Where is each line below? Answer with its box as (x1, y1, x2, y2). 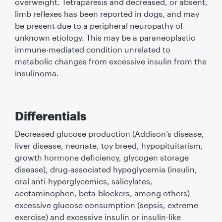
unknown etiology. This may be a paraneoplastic (14, 32, 195, 42)
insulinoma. (14, 68, 59, 78)
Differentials (14, 108, 86, 123)
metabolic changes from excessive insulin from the (14, 56, 207, 66)
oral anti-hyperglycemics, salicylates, (14, 176, 153, 186)
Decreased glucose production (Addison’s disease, (14, 128, 204, 138)
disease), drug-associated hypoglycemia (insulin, (14, 164, 197, 174)
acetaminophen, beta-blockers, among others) (14, 188, 190, 198)
